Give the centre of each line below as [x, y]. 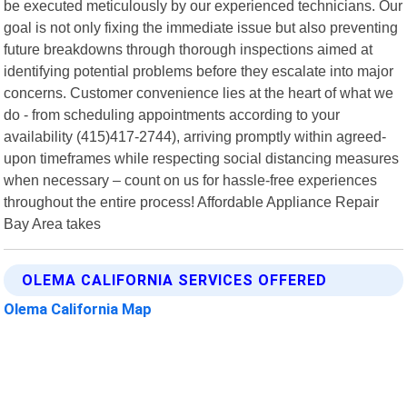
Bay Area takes [53, 223]
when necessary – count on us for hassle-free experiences [191, 179]
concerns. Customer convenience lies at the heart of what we [199, 92]
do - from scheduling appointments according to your [172, 114]
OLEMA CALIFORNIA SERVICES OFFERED [175, 280]
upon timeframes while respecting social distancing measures [202, 158]
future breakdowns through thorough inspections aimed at [189, 49]
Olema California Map [78, 308]
